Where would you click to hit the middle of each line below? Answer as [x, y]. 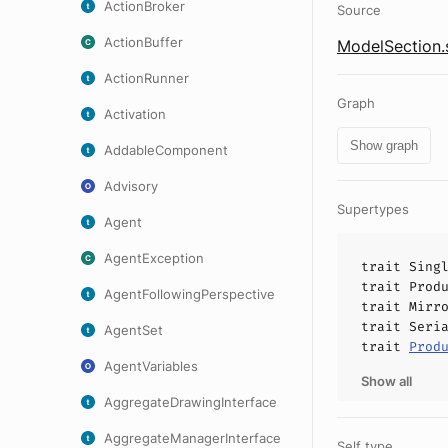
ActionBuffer [143, 42]
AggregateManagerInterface [192, 438]
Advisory [131, 186]
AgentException [154, 258]
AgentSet [133, 330]
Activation [135, 114]
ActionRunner [146, 78]
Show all [386, 381]
